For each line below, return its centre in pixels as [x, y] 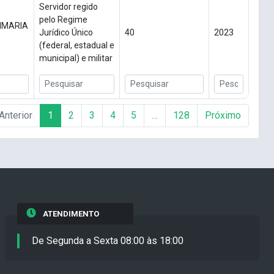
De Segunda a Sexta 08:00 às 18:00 [108, 241]
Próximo [223, 116]
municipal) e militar [76, 58]
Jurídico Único [66, 33]
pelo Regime [63, 20]
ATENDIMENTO [71, 214]
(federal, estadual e [77, 46]
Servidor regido [68, 7]
